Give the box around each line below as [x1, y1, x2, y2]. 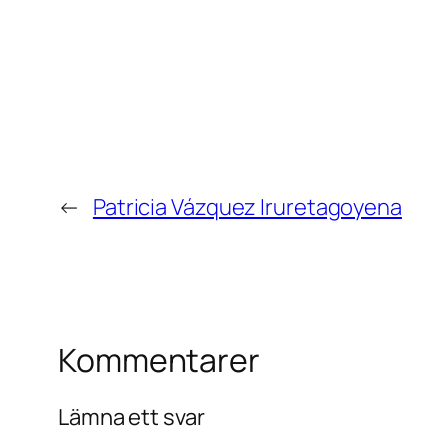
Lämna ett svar [58, 401, 205, 432]
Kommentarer [58, 338, 260, 383]
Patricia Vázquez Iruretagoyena [92, 192, 402, 223]
